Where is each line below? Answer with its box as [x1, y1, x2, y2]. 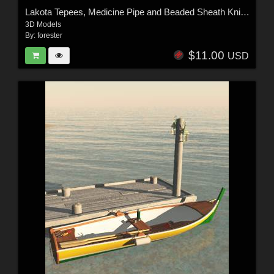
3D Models [24, 20, 61, 29]
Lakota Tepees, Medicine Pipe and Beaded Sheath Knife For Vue [240, 6, 250, 17]
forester [37, 31, 62, 40]
